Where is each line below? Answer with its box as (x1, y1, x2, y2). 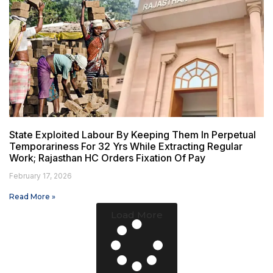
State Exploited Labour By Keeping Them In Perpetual (9, 129, 256, 141)
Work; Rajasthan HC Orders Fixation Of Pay (9, 152, 205, 165)
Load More (110, 209, 163, 221)
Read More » (9, 192, 55, 202)
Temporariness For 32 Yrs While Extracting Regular (9, 140, 243, 153)
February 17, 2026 (9, 171, 72, 181)
